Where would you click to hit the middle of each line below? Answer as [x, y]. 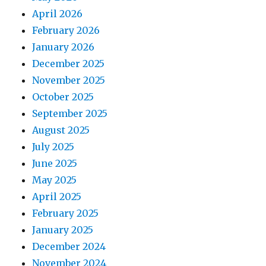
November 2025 [69, 80]
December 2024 [69, 247]
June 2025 [55, 164]
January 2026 [64, 47]
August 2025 [61, 130]
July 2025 [53, 147]
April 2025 [57, 197]
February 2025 [66, 213]
